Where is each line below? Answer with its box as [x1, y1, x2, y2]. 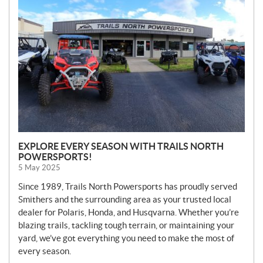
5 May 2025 [18, 163, 60, 172]
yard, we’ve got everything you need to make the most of [18, 232, 234, 243]
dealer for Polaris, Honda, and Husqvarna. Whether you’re [18, 207, 239, 217]
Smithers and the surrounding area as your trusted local [18, 194, 231, 204]
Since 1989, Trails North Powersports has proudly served [18, 181, 237, 191]
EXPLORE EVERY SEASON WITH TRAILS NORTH [18, 140, 224, 151]
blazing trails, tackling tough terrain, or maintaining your [18, 220, 234, 230]
